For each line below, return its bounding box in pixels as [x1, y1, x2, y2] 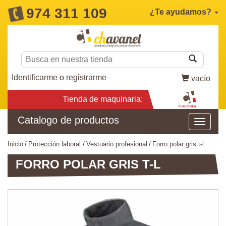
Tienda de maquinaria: [62, 94, 143, 103]
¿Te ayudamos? [150, 8, 213, 16]
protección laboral [33, 140, 81, 148]
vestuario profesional [90, 140, 147, 148]
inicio [10, 140, 23, 148]
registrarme [66, 73, 107, 82]
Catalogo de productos [18, 114, 119, 126]
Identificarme [12, 73, 58, 82]
